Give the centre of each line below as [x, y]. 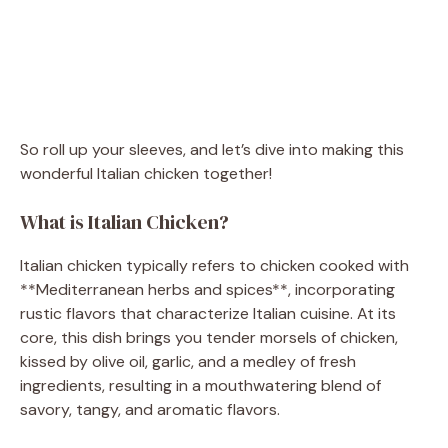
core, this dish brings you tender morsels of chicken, [209, 337]
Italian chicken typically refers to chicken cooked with [214, 265]
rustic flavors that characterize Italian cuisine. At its [208, 313]
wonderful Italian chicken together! [146, 173]
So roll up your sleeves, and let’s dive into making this [212, 149]
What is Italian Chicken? [124, 221]
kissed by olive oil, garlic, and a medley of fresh [188, 361]
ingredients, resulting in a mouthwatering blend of [200, 385]
